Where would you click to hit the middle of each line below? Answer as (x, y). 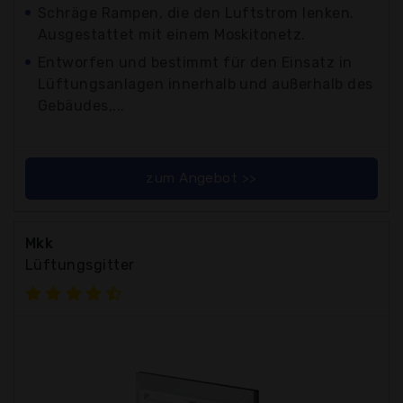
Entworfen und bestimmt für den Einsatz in (195, 62)
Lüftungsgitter (80, 264)
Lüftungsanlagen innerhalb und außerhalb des (206, 84)
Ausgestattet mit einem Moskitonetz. (172, 34)
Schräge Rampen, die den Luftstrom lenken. (196, 13)
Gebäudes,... (81, 105)
